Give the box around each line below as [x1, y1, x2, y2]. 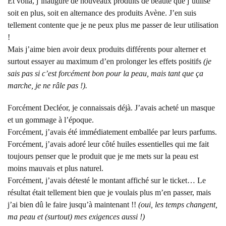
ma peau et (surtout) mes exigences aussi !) [8, 212, 145, 221]
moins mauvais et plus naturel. [8, 164, 103, 173]
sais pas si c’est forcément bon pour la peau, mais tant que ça [8, 69, 203, 78]
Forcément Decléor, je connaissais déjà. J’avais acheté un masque [8, 103, 215, 112]
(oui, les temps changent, [138, 200, 217, 209]
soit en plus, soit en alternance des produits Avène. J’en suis [8, 9, 196, 17]
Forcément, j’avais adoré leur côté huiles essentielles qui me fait [8, 140, 209, 148]
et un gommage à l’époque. [8, 116, 94, 124]
